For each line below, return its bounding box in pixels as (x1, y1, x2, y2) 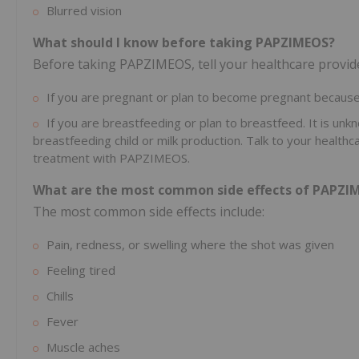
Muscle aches (46, 339, 120, 356)
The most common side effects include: (33, 203, 264, 221)
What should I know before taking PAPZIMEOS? (33, 34, 335, 52)
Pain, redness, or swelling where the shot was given (46, 236, 334, 253)
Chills (46, 288, 74, 305)
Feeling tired (46, 262, 115, 279)
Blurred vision (46, 2, 122, 19)
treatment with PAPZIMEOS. (33, 150, 190, 167)
